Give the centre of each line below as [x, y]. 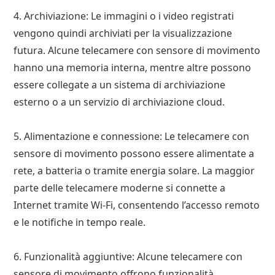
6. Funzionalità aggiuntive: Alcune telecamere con [128, 256]
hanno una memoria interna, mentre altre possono [133, 67]
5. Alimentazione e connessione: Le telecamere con [132, 136]
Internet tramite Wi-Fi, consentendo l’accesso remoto [137, 205]
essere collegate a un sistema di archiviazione [120, 84]
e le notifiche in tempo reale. [80, 222]
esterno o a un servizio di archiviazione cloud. [119, 102]
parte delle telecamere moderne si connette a [120, 188]
